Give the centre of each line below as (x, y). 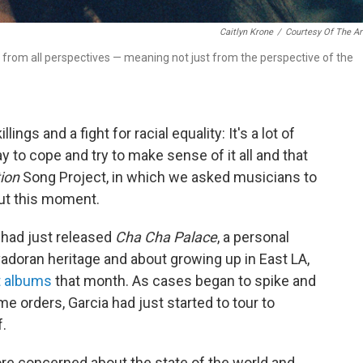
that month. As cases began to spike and (184, 281)
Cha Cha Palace (166, 237)
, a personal (253, 237)
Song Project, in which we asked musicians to (168, 177)
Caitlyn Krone (246, 32)
